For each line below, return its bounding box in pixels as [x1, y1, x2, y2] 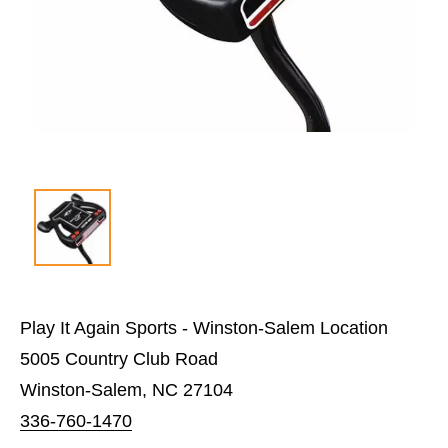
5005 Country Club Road [20, 348, 218, 369]
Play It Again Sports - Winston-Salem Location [20, 317, 388, 338]
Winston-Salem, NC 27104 [20, 379, 233, 400]
